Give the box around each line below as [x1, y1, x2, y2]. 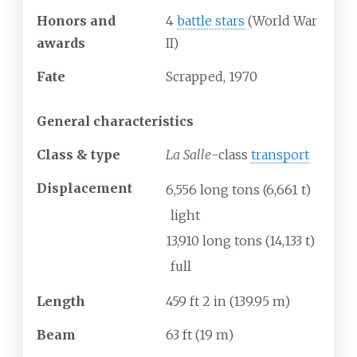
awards [37, 35, 85, 52]
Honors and [37, 13, 116, 29]
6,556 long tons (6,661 [166, 182, 298, 198]
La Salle [166, 147, 211, 163]
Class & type [37, 147, 120, 163]
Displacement [37, 180, 132, 197]
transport [251, 147, 309, 163]
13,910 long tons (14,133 [166, 233, 302, 249]
